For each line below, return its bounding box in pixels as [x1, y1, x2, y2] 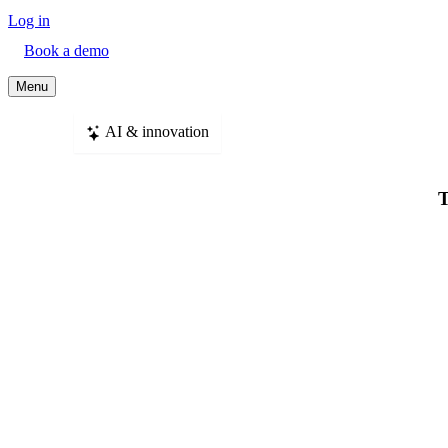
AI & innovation [102, 122, 210, 140]
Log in [8, 11, 50, 29]
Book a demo [24, 41, 109, 59]
